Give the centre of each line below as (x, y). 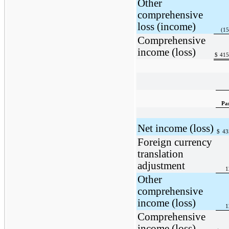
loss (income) (166, 26)
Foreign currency (175, 142)
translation (160, 154)
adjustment (161, 165)
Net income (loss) (175, 128)
